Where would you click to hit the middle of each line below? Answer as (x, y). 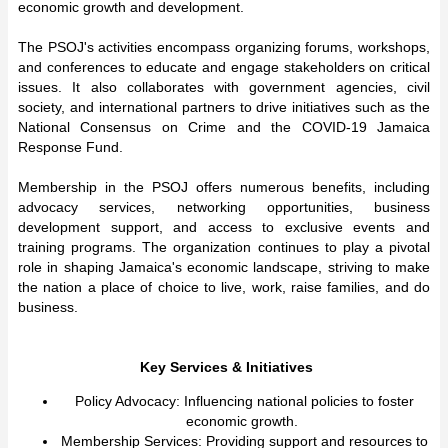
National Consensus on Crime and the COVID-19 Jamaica (224, 126)
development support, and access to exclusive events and (224, 226)
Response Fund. (70, 146)
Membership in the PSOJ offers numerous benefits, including (224, 186)
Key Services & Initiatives (224, 366)
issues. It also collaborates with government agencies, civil (224, 86)
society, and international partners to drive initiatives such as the (224, 106)
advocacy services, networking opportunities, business (224, 206)
